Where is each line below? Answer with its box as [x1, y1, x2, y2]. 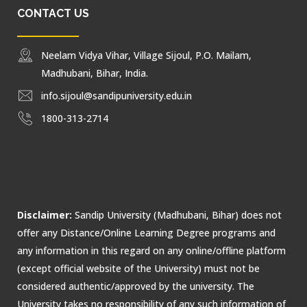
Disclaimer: [17, 208, 75, 221]
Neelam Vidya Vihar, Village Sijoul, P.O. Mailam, [41, 49, 251, 62]
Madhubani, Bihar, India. [41, 66, 148, 79]
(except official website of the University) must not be [17, 262, 260, 275]
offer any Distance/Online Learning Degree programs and [17, 226, 275, 239]
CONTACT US [17, 7, 89, 20]
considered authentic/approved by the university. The [17, 280, 254, 293]
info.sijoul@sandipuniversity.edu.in [41, 89, 192, 102]
